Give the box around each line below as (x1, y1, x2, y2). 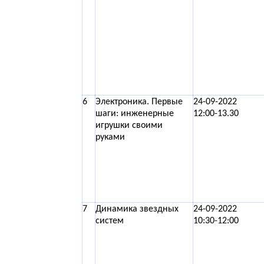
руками (95, 133, 125, 142)
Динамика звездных (95, 204, 179, 214)
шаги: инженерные (95, 109, 174, 118)
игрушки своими (95, 121, 163, 130)
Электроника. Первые (95, 97, 183, 107)
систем (95, 216, 124, 226)
